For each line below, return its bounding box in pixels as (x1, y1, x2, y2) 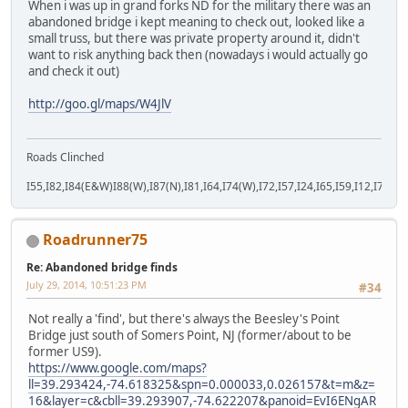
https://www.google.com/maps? (28, 360, 207, 377)
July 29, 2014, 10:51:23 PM (26, 277, 147, 291)
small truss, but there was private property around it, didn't (28, 29, 360, 46)
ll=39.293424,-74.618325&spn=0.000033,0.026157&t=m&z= (28, 376, 375, 393)
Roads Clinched (26, 148, 104, 165)
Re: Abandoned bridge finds (26, 259, 178, 275)
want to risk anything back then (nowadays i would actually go (28, 46, 368, 63)
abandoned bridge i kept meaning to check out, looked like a (28, 13, 364, 30)
